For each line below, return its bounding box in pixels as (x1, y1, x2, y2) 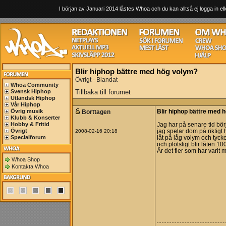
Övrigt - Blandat (75, 76, 118, 83)
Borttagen (82, 108, 112, 116)
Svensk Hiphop (11, 88, 51, 94)
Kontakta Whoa (12, 163, 49, 169)
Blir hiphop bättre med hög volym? (75, 67, 198, 76)
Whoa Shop (12, 156, 40, 162)
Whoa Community (11, 82, 59, 88)
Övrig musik (11, 108, 43, 114)
